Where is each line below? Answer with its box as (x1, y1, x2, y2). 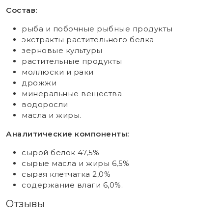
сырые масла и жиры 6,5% (22, 158, 130, 168)
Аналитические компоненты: (6, 129, 129, 138)
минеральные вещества (22, 88, 122, 98)
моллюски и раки (22, 67, 94, 77)
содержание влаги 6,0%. (22, 180, 123, 190)
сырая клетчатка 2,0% (22, 169, 110, 179)
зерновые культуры (22, 45, 103, 55)
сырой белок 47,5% (22, 147, 100, 157)
